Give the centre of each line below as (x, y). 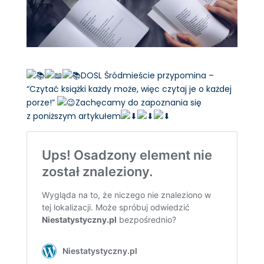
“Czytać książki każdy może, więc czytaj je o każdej (129, 89)
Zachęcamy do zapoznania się (138, 102)
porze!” (42, 102)
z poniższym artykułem (73, 116)
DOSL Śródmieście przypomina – (147, 75)
